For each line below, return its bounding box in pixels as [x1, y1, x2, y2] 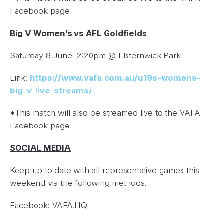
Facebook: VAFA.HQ [10, 200, 87, 211]
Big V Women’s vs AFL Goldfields [10, 28, 147, 38]
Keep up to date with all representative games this [10, 165, 199, 176]
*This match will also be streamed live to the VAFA [10, 108, 200, 118]
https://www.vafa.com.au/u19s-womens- [30, 73, 200, 83]
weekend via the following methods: [10, 178, 146, 188]
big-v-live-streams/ [10, 86, 92, 96]
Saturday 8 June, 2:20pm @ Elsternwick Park [10, 51, 181, 61]
